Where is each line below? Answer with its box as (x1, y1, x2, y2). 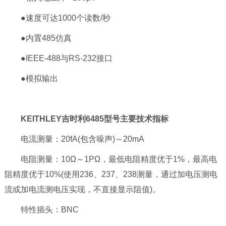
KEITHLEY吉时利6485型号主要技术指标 (20, 115, 168, 124)
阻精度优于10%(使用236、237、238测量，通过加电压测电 (4, 170, 217, 179)
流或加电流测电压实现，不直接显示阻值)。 (4, 185, 160, 194)
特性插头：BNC (4, 205, 79, 214)
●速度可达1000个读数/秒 (4, 14, 110, 23)
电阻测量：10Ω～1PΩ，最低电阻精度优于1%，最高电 (4, 155, 217, 164)
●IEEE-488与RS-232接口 (4, 54, 112, 63)
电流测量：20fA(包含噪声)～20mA (4, 135, 144, 144)
